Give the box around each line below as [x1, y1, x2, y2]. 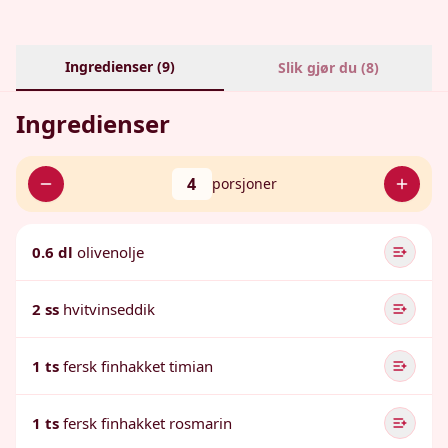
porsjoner [211, 174, 277, 193]
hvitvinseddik [63, 299, 155, 319]
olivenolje [77, 242, 144, 262]
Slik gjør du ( [277, 58, 366, 77]
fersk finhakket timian [63, 356, 213, 376]
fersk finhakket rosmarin [63, 413, 232, 433]
